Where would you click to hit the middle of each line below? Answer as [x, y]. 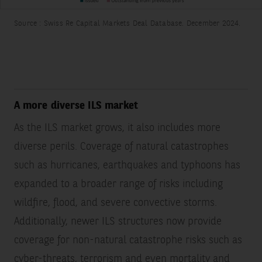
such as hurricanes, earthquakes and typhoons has [127, 166]
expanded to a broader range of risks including [118, 185]
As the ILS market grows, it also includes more [117, 128]
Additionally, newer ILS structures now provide [118, 222]
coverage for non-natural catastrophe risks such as [128, 241]
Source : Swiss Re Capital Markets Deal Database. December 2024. [127, 24]
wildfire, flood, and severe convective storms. [115, 203]
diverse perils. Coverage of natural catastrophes [121, 147]
